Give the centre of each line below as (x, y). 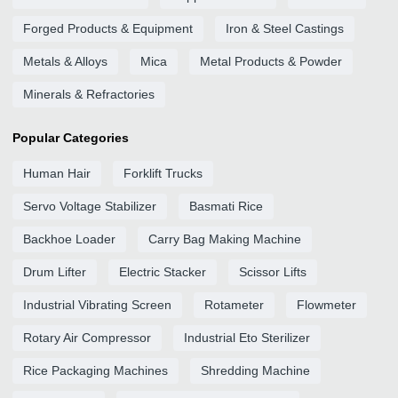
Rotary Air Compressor (87, 338)
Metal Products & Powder (271, 61)
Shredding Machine (255, 370)
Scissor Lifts (273, 272)
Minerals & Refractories (89, 94)
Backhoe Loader (69, 239)
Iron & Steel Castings (285, 28)
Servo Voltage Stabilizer (90, 206)
